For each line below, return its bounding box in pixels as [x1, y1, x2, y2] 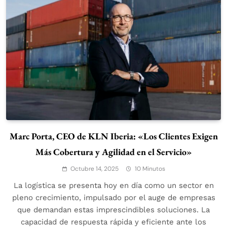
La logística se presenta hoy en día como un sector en [13, 180, 214, 190]
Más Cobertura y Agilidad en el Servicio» [35, 145, 192, 158]
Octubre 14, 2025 [70, 164, 119, 173]
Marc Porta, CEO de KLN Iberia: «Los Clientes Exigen [9, 130, 218, 142]
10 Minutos [134, 164, 165, 173]
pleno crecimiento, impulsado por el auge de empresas [12, 193, 215, 202]
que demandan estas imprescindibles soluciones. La [17, 205, 210, 214]
